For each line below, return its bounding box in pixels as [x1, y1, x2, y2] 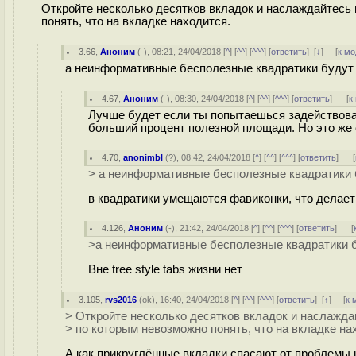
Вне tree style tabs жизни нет [88, 262, 242, 276]
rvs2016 [105, 295, 137, 304]
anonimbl [123, 153, 164, 162]
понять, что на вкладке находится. [41, 14, 230, 28]
